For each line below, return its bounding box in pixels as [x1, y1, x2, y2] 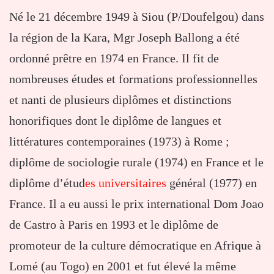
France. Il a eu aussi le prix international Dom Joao [9, 197, 264, 211]
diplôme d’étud [9, 176, 85, 190]
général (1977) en [166, 176, 257, 190]
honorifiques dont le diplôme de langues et [9, 114, 221, 128]
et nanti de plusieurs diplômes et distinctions [9, 93, 232, 107]
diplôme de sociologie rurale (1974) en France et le [9, 155, 264, 169]
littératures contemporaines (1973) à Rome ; [9, 135, 229, 149]
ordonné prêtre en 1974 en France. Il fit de [9, 51, 219, 65]
